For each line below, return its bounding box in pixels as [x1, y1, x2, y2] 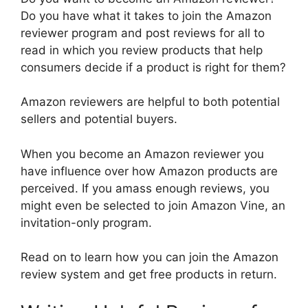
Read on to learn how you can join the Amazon [21, 250, 278, 265]
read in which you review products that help [21, 43, 263, 57]
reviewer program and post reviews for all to [21, 25, 265, 40]
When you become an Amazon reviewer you [21, 146, 264, 161]
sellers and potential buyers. [21, 112, 177, 126]
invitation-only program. [21, 215, 152, 230]
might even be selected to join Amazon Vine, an [21, 198, 285, 212]
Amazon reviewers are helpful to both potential [21, 95, 280, 109]
